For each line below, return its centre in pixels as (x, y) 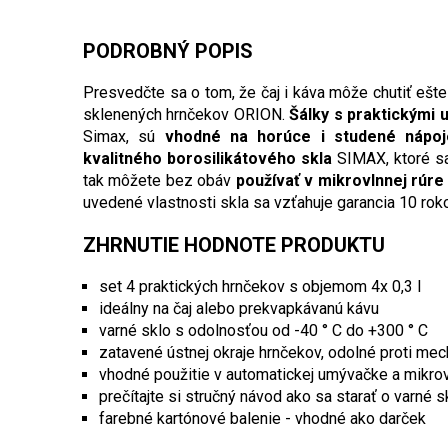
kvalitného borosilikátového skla (208, 159)
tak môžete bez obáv (159, 181)
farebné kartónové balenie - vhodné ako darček (262, 419)
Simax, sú (124, 137)
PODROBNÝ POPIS (168, 51)
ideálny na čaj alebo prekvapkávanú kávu (239, 309)
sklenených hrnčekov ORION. (186, 115)
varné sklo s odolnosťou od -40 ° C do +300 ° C (263, 331)
